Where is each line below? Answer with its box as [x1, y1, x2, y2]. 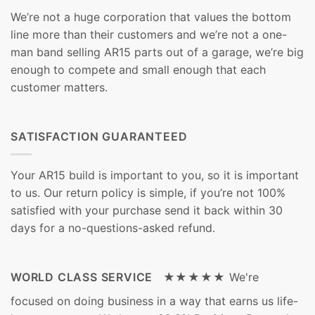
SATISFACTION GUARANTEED [11, 129, 188, 144]
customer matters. [11, 80, 108, 95]
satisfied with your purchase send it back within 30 [11, 202, 283, 217]
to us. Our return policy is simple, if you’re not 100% [11, 185, 285, 200]
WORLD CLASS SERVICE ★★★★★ [11, 269, 226, 284]
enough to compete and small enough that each [11, 63, 266, 77]
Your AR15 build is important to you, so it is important [11, 167, 299, 182]
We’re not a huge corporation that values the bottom [11, 10, 291, 25]
